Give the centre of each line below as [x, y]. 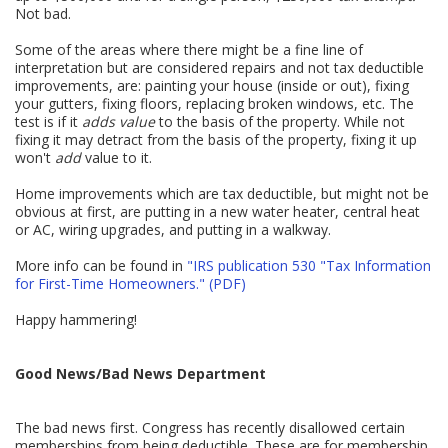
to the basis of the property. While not [280, 121]
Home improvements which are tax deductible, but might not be [222, 193]
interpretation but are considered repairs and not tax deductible [220, 67]
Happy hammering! [76, 319]
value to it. [117, 157]
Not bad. [43, 13]
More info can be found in [101, 265]
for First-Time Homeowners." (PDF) [131, 283]
